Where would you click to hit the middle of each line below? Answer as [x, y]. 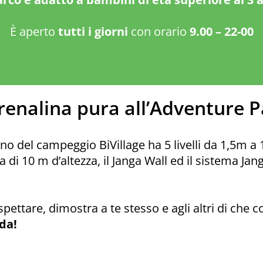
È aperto [34, 31]
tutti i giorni [93, 31]
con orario [159, 31]
